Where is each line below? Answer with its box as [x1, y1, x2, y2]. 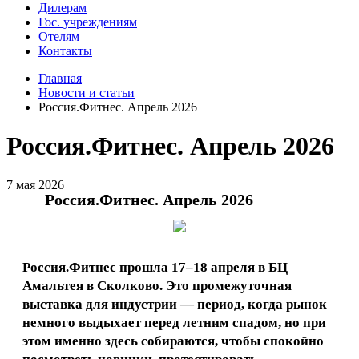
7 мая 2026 [6, 177, 64, 192]
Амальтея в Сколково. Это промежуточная [22, 277, 292, 293]
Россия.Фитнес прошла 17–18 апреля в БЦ [22, 259, 288, 275]
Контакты [38, 44, 92, 58]
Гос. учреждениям [38, 15, 137, 29]
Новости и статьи [38, 86, 135, 99]
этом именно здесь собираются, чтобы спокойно [22, 333, 324, 349]
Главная [38, 71, 82, 85]
